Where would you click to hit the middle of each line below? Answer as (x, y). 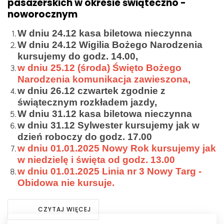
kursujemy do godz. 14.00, (78, 56)
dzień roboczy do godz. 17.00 (85, 137)
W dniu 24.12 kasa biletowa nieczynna (105, 33)
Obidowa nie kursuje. (66, 183)
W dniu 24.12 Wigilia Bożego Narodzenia (110, 45)
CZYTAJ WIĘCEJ (64, 209)
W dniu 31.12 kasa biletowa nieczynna (105, 114)
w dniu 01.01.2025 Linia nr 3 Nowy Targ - (109, 171)
